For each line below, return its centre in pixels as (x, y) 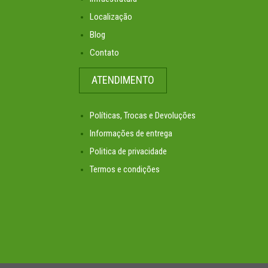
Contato (104, 53)
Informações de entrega (131, 133)
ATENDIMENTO (123, 80)
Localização (111, 17)
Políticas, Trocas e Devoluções (143, 115)
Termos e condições (125, 169)
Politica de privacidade (128, 151)
